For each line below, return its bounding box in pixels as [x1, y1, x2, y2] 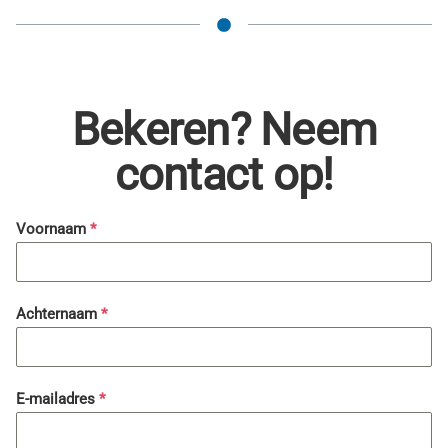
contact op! [114, 148, 334, 202]
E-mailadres [16, 390, 99, 409]
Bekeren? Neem [71, 103, 377, 157]
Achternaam [16, 305, 101, 324]
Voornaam [16, 220, 90, 239]
